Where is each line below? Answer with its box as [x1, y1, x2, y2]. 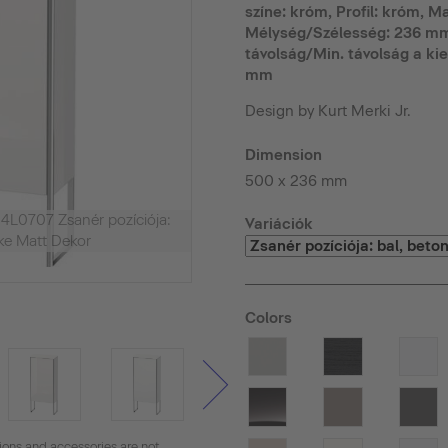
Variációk [244, 215, 313, 233]
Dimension [244, 145, 322, 164]
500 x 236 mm [244, 171, 347, 190]
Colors [244, 308, 292, 327]
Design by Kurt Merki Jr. [244, 102, 411, 120]
